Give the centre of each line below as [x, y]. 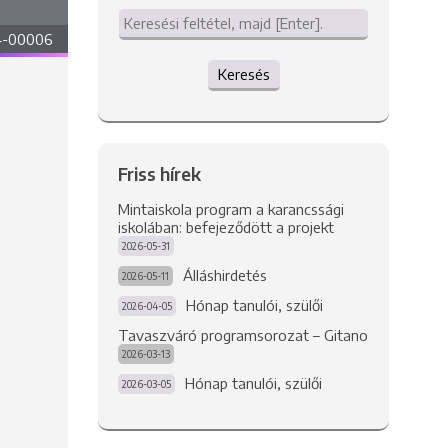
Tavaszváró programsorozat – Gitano [242, 335]
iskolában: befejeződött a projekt [225, 227]
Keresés [243, 74]
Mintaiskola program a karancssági [230, 209]
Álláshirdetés [224, 275]
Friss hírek [159, 174]
